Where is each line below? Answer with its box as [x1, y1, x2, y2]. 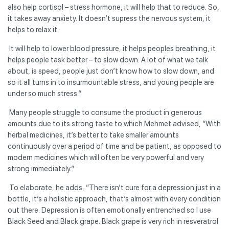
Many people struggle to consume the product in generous [8, 108, 202, 117]
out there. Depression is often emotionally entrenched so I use [8, 205, 211, 214]
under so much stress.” [8, 89, 81, 98]
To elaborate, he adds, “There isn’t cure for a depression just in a [8, 183, 221, 192]
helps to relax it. [8, 25, 59, 34]
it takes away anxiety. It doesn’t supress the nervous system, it [8, 14, 211, 22]
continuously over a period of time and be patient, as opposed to [8, 142, 221, 150]
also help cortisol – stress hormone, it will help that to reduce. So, [8, 3, 219, 11]
